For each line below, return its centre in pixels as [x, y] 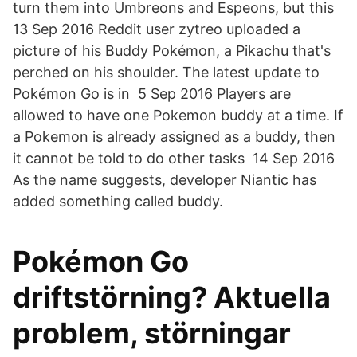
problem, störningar [152, 333]
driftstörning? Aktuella [172, 297]
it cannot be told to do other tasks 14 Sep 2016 [174, 158]
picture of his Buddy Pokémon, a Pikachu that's [172, 51]
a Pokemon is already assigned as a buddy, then [174, 137]
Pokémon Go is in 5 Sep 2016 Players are [152, 94]
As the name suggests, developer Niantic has [165, 180]
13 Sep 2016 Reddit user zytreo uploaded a [157, 29]
